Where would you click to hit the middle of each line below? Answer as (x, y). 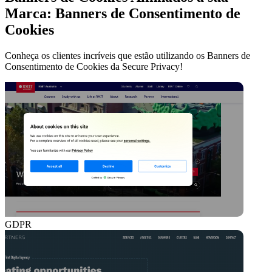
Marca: (28, 14)
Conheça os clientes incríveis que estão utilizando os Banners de (127, 56)
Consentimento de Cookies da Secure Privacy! (94, 67)
